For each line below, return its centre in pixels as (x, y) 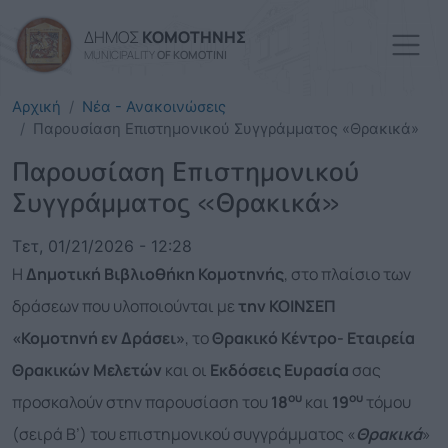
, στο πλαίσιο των (347, 274)
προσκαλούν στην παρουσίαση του (141, 402)
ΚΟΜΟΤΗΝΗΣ (194, 37)
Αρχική (36, 107)
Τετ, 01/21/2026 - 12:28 (102, 246)
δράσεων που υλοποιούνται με (125, 306)
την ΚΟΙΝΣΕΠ (287, 306)
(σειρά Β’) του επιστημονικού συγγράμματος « (184, 434)
